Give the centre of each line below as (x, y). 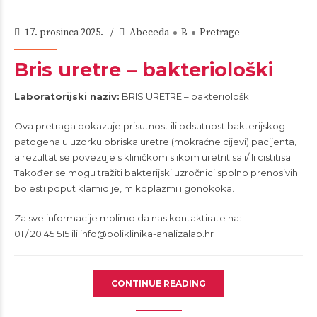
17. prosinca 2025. (65, 33)
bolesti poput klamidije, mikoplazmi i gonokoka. (124, 188)
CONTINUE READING (158, 283)
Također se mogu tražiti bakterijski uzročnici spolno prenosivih (156, 173)
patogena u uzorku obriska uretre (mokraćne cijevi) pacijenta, (155, 142)
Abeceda (149, 33)
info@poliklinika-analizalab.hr (147, 234)
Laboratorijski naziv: (67, 96)
